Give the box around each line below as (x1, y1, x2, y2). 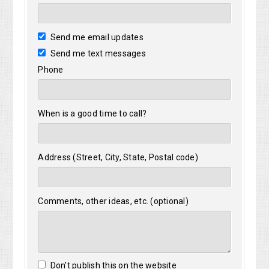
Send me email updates (48, 32, 144, 43)
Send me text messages (48, 49, 146, 59)
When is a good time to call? (38, 109, 147, 119)
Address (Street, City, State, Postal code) (38, 153, 198, 163)
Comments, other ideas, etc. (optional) (38, 196, 189, 207)
